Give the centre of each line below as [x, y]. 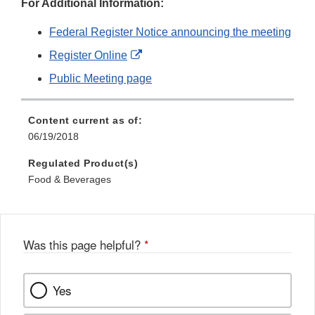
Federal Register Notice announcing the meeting [170, 32]
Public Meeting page [101, 79]
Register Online [88, 56]
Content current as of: [85, 121]
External [162, 55]
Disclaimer [168, 90]
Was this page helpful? [84, 245]
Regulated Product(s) [83, 163]
